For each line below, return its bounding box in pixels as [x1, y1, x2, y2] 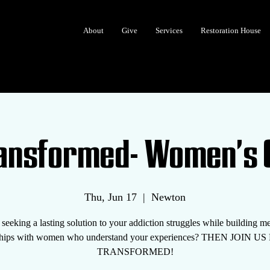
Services [155, 26, 183, 35]
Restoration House [201, 26, 261, 35]
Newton [151, 191, 186, 203]
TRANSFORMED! [96, 246, 174, 257]
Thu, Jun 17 [84, 191, 137, 203]
